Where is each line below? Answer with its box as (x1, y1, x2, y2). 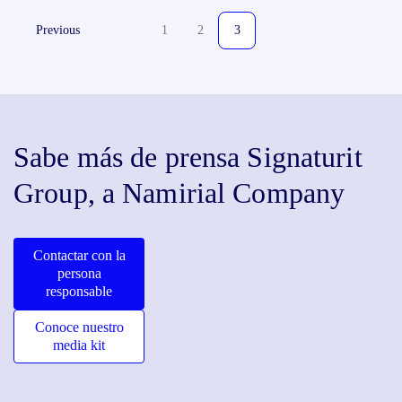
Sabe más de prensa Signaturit (13, 141, 363, 173)
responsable (46, 284, 113, 299)
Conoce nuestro (34, 319, 124, 335)
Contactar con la (32, 248, 126, 263)
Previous (36, 23, 80, 37)
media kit (53, 337, 106, 353)
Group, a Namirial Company (13, 177, 345, 209)
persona (57, 266, 101, 281)
